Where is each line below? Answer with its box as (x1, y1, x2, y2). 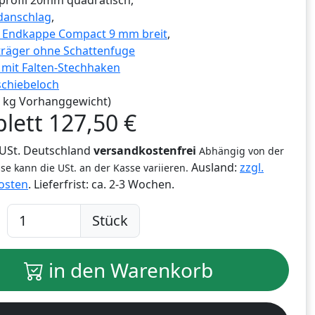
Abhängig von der (199, 144, 284, 158)
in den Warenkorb (43, 257, 213, 284)
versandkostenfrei (94, 143, 196, 159)
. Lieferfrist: (28, 176, 91, 193)
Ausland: (188, 160, 240, 176)
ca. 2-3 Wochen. (91, 176, 174, 193)
